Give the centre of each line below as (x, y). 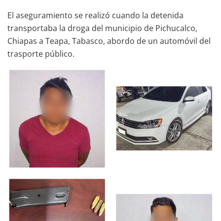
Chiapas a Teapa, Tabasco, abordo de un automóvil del (109, 41)
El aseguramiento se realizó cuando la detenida (95, 15)
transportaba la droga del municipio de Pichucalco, (102, 28)
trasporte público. (41, 54)
